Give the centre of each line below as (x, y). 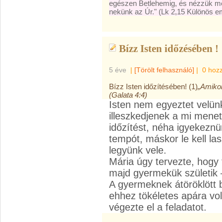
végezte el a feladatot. (158, 207)
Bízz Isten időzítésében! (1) (153, 86)
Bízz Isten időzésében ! (169, 49)
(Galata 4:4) (128, 95)
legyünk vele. (138, 150)
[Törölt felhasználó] (164, 70)
